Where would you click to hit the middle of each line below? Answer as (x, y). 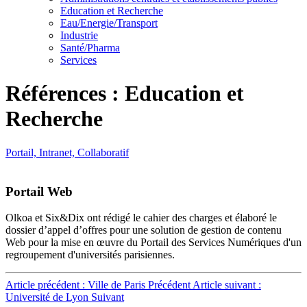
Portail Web (39, 191)
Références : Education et (125, 94)
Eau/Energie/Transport (109, 23)
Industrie (79, 35)
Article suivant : (227, 285)
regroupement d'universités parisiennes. (90, 255)
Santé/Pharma (90, 48)
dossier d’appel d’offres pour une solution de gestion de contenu (144, 230)
